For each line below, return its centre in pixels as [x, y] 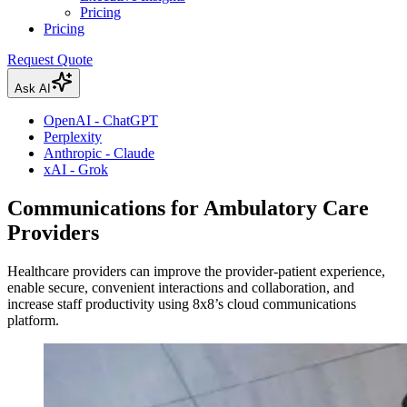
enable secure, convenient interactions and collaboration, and [181, 287]
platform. [33, 320]
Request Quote [50, 60]
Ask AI [33, 89]
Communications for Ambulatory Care [188, 208]
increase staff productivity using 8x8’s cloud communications [182, 303]
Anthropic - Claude [99, 154]
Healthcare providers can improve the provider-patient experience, [196, 271]
